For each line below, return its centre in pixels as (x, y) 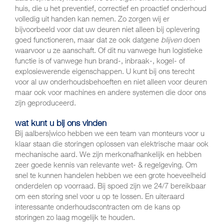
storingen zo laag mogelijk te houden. (76, 217)
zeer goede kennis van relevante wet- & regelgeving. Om (106, 165)
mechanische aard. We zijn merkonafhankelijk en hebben (108, 154)
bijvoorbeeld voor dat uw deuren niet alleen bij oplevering (107, 29)
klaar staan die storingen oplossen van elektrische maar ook (112, 144)
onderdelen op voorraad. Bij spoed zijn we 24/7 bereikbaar (110, 186)
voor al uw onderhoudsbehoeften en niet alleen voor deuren (111, 82)
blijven (171, 40)
